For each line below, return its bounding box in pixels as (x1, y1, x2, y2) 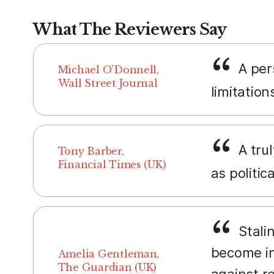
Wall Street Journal (57, 76, 158, 89)
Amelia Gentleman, (57, 247, 160, 260)
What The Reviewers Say (32, 20, 226, 39)
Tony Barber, (57, 144, 124, 157)
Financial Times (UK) (57, 158, 166, 171)
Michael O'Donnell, (57, 63, 159, 76)
